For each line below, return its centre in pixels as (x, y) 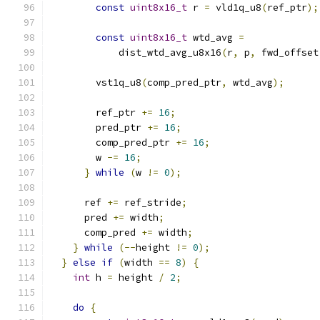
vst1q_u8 (96, 82)
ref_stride (150, 202)
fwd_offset (287, 52)
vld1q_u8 (236, 7)
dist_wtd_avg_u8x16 (136, 52)
